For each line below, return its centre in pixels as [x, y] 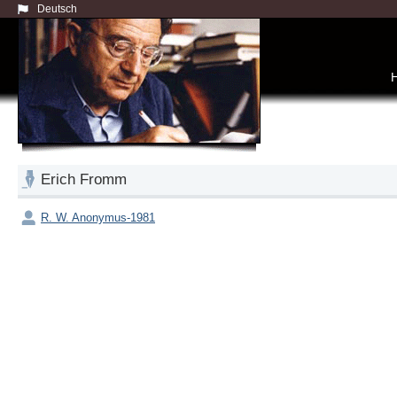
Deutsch [57, 9]
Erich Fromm [84, 179]
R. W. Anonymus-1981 [98, 217]
